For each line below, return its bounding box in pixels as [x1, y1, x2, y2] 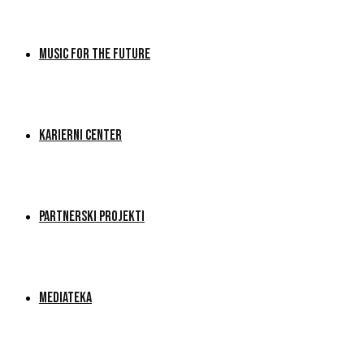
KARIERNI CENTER [39, 127, 122, 144]
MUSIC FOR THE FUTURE [39, 45, 150, 63]
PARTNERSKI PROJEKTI [39, 208, 145, 225]
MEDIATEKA [39, 289, 92, 306]
